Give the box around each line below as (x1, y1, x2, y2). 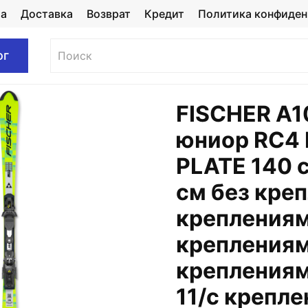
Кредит (144, 7, 184, 21)
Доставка (20, 7, 73, 21)
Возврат (86, 7, 131, 21)
